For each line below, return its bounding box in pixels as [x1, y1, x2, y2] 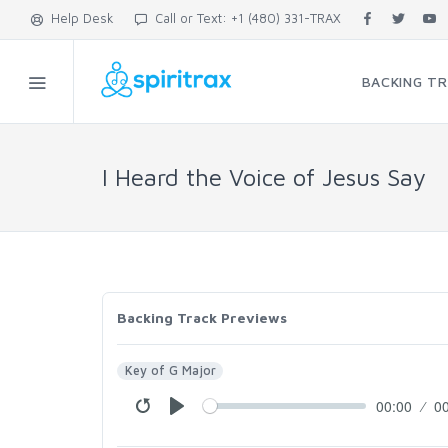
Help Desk [43, 10, 114, 26]
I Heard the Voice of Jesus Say [102, 163, 426, 191]
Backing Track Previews [117, 309, 287, 326]
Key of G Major [124, 363, 216, 378]
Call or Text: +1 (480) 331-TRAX [147, 10, 341, 26]
